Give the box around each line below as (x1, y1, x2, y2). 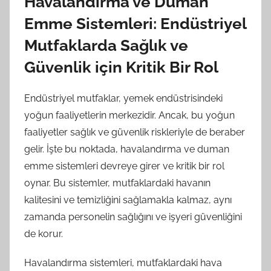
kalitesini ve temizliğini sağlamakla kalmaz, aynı (24, 194, 232, 206)
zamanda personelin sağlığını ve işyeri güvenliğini (24, 211, 242, 223)
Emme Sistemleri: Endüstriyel (24, 15, 246, 33)
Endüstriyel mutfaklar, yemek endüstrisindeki (24, 92, 223, 104)
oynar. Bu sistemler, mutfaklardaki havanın (24, 177, 211, 189)
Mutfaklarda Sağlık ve (24, 36, 188, 54)
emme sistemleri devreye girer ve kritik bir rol (24, 160, 224, 172)
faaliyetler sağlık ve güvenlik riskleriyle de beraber (24, 126, 245, 138)
